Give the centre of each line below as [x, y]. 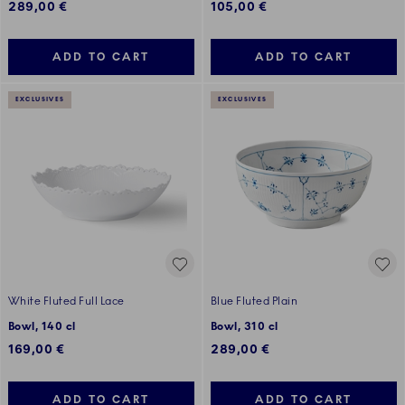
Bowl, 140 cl [42, 327]
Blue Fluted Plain [254, 301]
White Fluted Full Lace [66, 301]
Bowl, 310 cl [245, 327]
